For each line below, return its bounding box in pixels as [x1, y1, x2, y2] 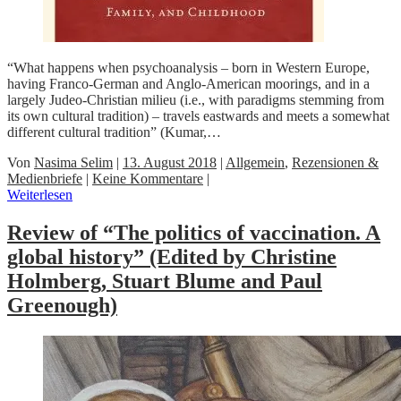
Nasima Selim [34, 155, 113, 171]
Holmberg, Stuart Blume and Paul [7, 269, 322, 293]
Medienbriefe [7, 171, 82, 187]
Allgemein [226, 155, 285, 171]
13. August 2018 [123, 155, 217, 171]
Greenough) [7, 293, 117, 317]
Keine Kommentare [92, 171, 203, 187]
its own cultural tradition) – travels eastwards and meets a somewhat [7, 108, 389, 124]
